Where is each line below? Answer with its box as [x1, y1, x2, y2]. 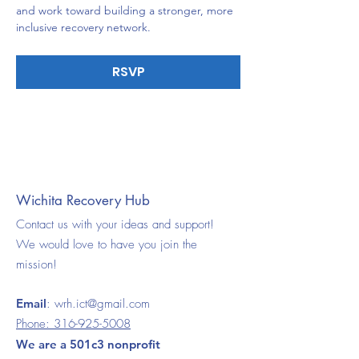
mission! [16, 256, 57, 272]
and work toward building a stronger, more [16, 3, 236, 18]
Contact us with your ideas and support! [16, 216, 214, 232]
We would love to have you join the [16, 236, 197, 252]
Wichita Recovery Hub [16, 192, 150, 209]
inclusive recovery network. [16, 20, 151, 34]
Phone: [16, 316, 54, 332]
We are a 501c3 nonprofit [16, 337, 160, 352]
